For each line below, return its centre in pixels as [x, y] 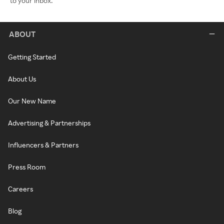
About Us [22, 78]
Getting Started [32, 56]
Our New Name [32, 100]
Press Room [27, 166]
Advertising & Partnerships [49, 122]
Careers [20, 188]
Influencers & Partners [43, 144]
